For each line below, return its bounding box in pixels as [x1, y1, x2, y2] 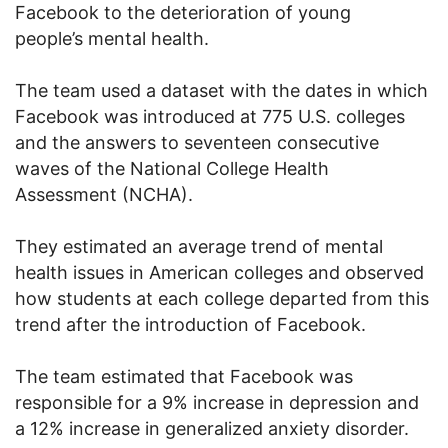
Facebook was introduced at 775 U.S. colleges [15, 106, 405, 128]
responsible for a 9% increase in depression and [15, 392, 419, 414]
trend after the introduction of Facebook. [15, 314, 366, 336]
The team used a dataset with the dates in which [15, 80, 428, 102]
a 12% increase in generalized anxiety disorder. [15, 418, 409, 440]
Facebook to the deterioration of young [15, 2, 351, 24]
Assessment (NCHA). [15, 184, 193, 206]
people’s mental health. [15, 28, 209, 50]
